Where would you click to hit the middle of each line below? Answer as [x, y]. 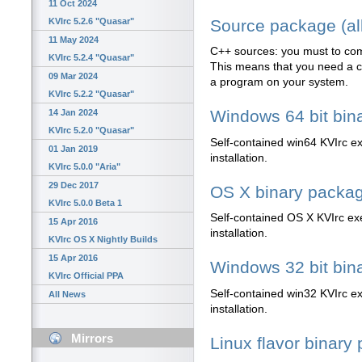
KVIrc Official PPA [86, 276]
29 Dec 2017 [74, 185]
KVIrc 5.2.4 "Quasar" [91, 58]
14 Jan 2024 [73, 113]
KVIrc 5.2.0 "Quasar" [91, 130]
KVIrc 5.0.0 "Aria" [84, 167]
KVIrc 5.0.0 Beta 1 [85, 203]
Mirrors [92, 339]
